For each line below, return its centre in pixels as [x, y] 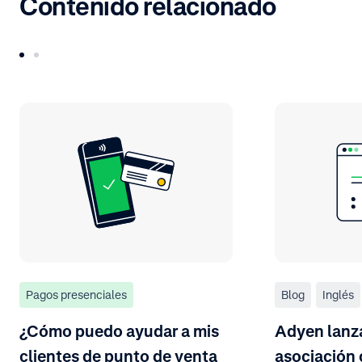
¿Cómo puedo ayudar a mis [119, 331]
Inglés [338, 294]
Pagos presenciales [76, 294]
